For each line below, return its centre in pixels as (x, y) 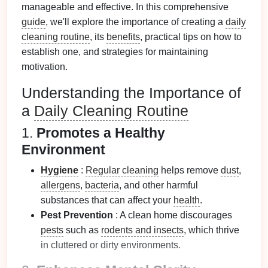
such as (82, 230)
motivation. (45, 67)
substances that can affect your (107, 200)
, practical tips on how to (191, 37)
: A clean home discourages (173, 215)
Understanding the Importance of (131, 93)
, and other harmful (159, 185)
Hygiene (60, 170)
